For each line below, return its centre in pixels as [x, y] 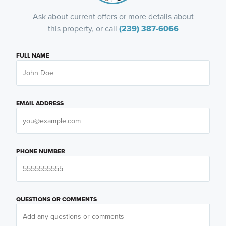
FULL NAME [33, 56]
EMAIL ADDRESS [40, 104]
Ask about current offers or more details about [113, 17]
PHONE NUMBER [40, 152]
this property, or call [83, 29]
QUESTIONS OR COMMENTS [56, 200]
